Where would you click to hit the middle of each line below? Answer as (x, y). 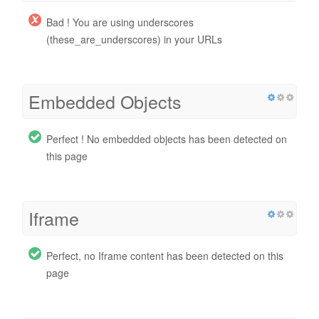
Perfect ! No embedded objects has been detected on (167, 138)
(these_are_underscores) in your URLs (134, 39)
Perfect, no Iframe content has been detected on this (165, 255)
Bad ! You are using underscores (120, 22)
